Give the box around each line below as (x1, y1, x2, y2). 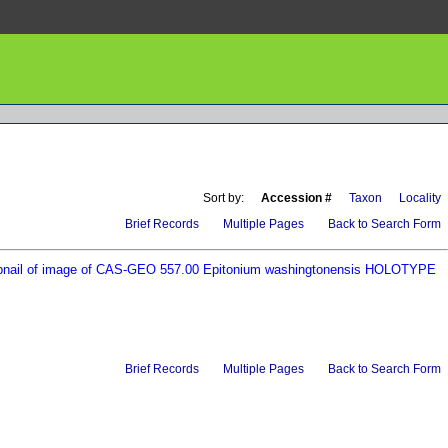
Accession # (261, 190, 332, 205)
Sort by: (203, 190, 244, 205)
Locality (399, 190, 441, 205)
